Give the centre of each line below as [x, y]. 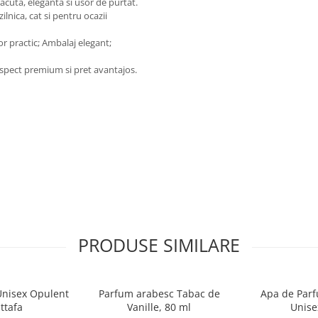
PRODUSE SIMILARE [159, 245]
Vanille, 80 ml [159, 307]
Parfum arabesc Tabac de [159, 294]
